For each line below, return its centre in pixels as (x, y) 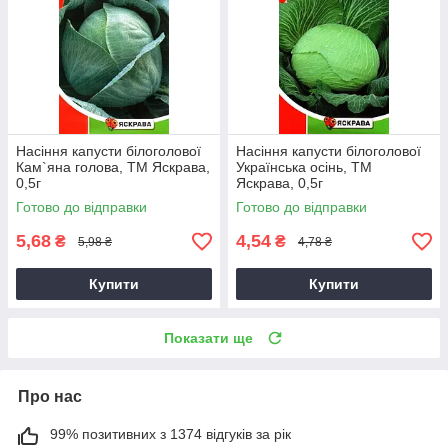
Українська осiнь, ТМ (304, 167)
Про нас (50, 397)
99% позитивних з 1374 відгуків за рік (170, 434)
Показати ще (208, 338)
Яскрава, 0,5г (279, 183)
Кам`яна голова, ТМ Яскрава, (113, 167)
